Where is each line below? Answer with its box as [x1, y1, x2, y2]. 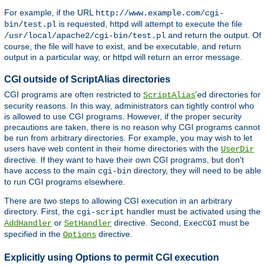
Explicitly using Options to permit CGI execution [4, 252, 219, 262]
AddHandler [4, 218, 52, 228]
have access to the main [4, 165, 98, 175]
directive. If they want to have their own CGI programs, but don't [4, 154, 244, 164]
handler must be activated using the [124, 206, 261, 216]
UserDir [221, 144, 254, 154]
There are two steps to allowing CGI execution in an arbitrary [4, 195, 232, 205]
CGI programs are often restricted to [4, 89, 143, 99]
